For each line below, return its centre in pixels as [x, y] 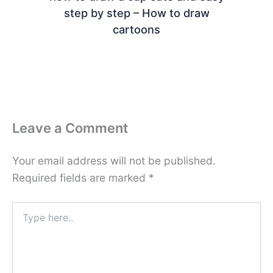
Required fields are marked [80, 178]
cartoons [136, 30]
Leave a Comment [70, 128]
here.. [23, 220]
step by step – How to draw [136, 13]
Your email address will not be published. [114, 161]
